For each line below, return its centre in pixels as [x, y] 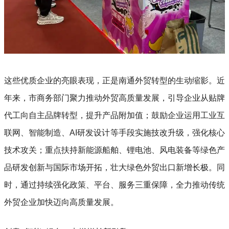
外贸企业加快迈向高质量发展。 [61, 202]
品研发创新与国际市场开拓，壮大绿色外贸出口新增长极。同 [114, 167]
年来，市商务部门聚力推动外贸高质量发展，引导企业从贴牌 [114, 98]
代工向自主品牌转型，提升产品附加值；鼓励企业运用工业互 [114, 115]
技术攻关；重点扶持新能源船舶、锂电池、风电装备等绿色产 [114, 150]
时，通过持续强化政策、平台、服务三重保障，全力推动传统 [114, 185]
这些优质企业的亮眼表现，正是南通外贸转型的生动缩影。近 [114, 80]
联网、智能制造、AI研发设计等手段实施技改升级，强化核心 [114, 132]
